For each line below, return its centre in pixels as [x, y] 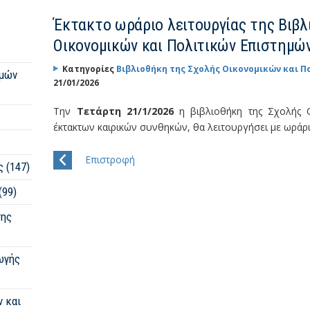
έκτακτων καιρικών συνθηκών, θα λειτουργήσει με [167, 127]
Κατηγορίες [90, 69]
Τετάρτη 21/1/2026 [128, 111]
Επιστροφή [110, 159]
